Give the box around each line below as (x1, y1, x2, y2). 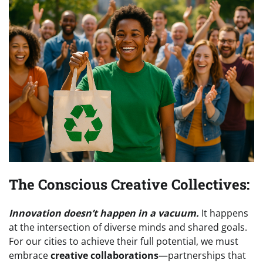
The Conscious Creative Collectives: (9, 174, 249, 194)
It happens (201, 207, 248, 220)
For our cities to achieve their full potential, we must (9, 235, 238, 248)
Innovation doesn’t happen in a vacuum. (9, 207, 201, 220)
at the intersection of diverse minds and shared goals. (9, 221, 247, 234)
